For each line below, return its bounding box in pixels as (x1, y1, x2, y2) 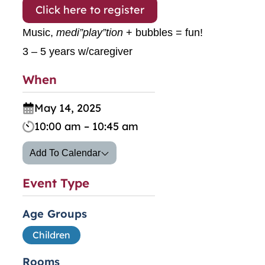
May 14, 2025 (34, 101, 113, 115)
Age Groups (22, 207, 87, 221)
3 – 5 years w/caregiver (22, 46, 132, 58)
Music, (22, 27, 56, 39)
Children (33, 229, 70, 241)
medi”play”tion (56, 27, 123, 39)
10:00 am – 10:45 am (34, 119, 138, 134)
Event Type (22, 175, 89, 191)
